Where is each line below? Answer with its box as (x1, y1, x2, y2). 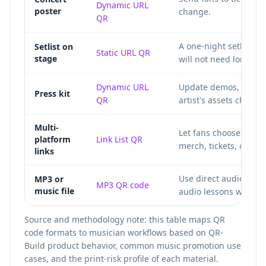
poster (34, 5, 61, 17)
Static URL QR (96, 47, 150, 58)
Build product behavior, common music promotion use (24, 240, 241, 251)
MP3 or (34, 173, 64, 185)
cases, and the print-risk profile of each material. (24, 253, 218, 264)
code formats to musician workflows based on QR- (24, 227, 223, 238)
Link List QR (96, 134, 142, 145)
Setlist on (34, 41, 73, 52)
